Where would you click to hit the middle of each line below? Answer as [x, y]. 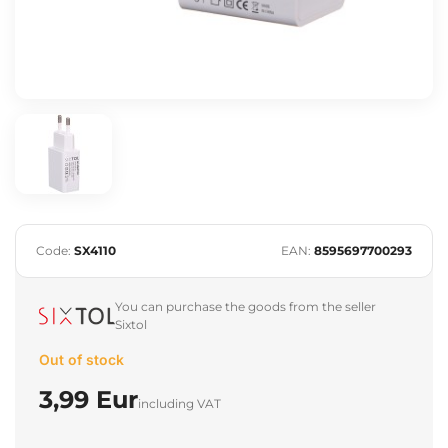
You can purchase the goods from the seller [245, 306]
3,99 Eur [88, 399]
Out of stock [81, 359]
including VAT [179, 403]
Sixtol [131, 324]
